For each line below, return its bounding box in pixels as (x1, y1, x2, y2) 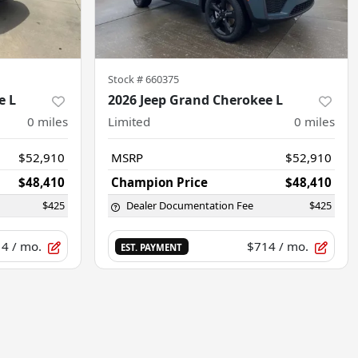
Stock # (108, 72, 145, 87)
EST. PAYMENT (121, 241, 183, 254)
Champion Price (111, 174, 208, 191)
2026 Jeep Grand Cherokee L (108, 91, 283, 109)
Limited (108, 113, 150, 130)
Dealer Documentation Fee (126, 198, 253, 213)
